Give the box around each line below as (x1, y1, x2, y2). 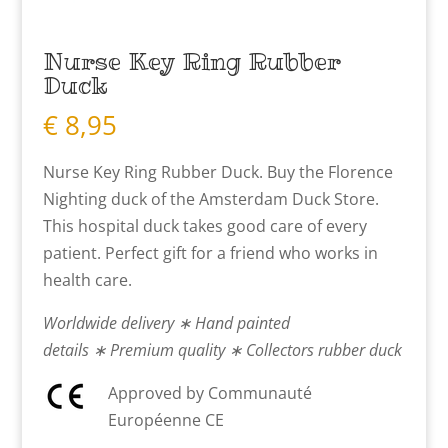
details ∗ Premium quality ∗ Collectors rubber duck (42, 339, 402, 362)
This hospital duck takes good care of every (42, 215, 367, 238)
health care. (42, 269, 132, 292)
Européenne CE (107, 409, 224, 432)
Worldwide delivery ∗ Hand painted (42, 312, 290, 335)
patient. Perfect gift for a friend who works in (42, 242, 378, 265)
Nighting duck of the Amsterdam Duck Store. (42, 188, 379, 211)
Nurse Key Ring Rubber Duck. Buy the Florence (42, 161, 393, 184)
